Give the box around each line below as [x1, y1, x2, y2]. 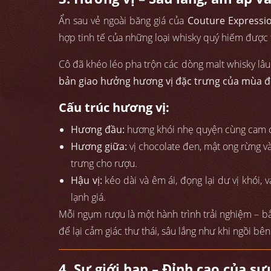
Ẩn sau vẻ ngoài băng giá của [59, 14, 188, 28]
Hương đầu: [71, 123, 125, 137]
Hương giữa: [71, 140, 128, 154]
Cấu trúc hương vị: [59, 99, 169, 116]
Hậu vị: [71, 174, 102, 188]
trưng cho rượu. [71, 157, 137, 171]
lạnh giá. [71, 191, 106, 204]
